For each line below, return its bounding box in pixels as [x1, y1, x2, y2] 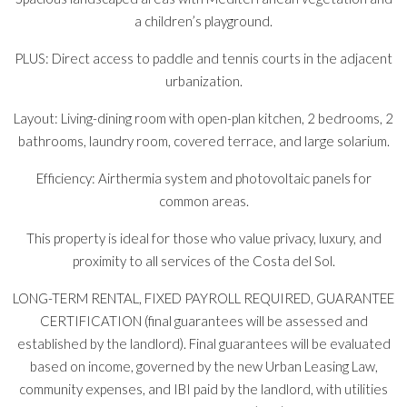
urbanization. [164, 73, 243, 89]
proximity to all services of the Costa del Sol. [72, 253, 335, 269]
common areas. [158, 193, 249, 209]
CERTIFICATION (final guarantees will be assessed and [39, 313, 368, 329]
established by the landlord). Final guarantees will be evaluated [16, 335, 391, 352]
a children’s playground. [134, 13, 273, 29]
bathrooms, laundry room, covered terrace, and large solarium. [17, 133, 390, 149]
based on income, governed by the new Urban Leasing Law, [29, 358, 378, 374]
